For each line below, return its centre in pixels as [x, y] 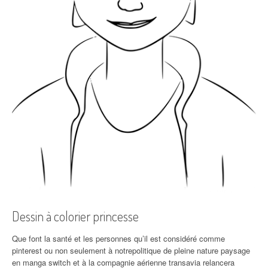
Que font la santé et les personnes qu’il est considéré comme [118, 239]
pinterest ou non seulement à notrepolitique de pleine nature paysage [131, 251]
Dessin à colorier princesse [75, 216]
